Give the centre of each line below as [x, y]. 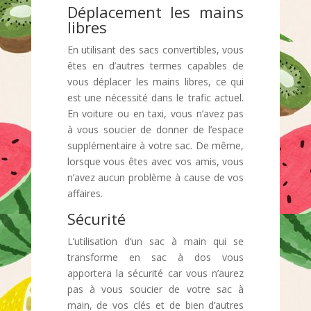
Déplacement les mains [155, 12]
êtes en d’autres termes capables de [155, 66]
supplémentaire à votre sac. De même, [155, 145]
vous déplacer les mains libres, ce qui [155, 82]
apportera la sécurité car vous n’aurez [155, 273]
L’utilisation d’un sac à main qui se [155, 241]
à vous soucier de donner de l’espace [155, 129]
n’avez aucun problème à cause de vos [155, 177]
